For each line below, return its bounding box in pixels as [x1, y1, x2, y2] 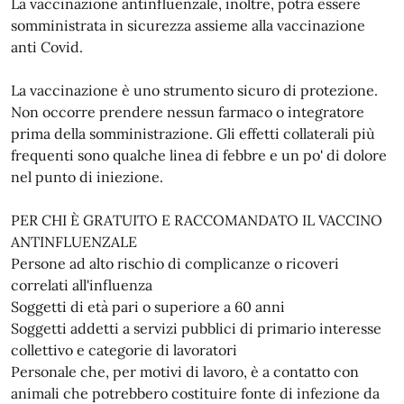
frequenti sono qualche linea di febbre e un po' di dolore [11, 145, 387, 164]
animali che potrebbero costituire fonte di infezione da [11, 383, 380, 402]
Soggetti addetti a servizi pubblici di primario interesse [11, 318, 381, 337]
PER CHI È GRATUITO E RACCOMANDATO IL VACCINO [11, 210, 382, 229]
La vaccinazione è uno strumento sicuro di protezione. [11, 80, 378, 99]
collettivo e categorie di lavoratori [11, 340, 237, 359]
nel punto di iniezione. [11, 167, 163, 186]
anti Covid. [11, 37, 83, 56]
